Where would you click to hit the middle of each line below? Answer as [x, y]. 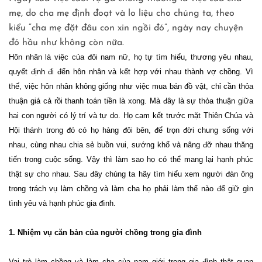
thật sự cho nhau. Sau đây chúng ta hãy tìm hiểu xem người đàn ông [131, 174]
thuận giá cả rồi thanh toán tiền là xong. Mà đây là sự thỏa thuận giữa [131, 101]
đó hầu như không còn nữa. [66, 43]
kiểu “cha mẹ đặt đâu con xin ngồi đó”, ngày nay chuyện [126, 28]
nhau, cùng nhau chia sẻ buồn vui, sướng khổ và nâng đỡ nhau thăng [131, 145]
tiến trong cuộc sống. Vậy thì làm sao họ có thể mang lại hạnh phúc [131, 160]
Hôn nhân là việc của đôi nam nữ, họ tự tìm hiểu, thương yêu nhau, [131, 57]
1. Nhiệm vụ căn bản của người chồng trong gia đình [105, 233]
